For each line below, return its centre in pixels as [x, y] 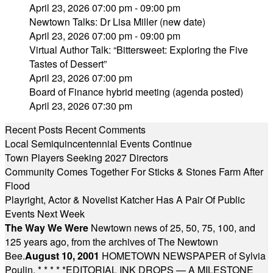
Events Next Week [45, 214]
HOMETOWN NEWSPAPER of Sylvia [184, 256]
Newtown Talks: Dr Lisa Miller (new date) [117, 22]
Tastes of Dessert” [68, 64]
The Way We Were [48, 228]
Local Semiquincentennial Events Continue [98, 144]
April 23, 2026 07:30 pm [81, 106]
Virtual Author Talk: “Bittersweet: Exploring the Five [139, 50]
